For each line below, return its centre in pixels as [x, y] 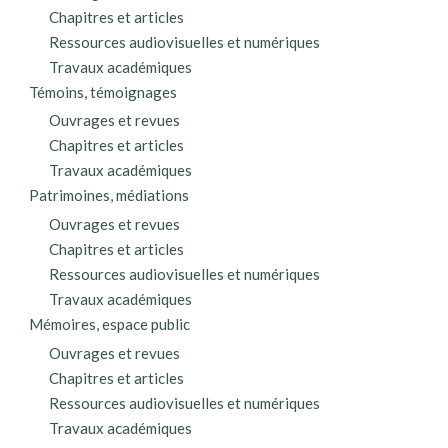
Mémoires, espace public [110, 324]
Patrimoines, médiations [109, 195]
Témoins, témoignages [103, 91]
